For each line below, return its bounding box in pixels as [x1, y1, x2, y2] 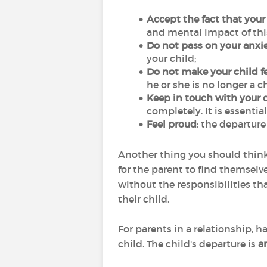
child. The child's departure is [118, 238, 258, 250]
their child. [118, 193, 169, 205]
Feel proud [146, 118, 197, 130]
